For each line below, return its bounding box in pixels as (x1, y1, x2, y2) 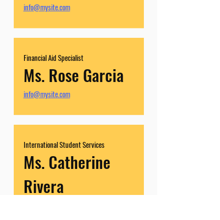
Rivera (23, 174, 64, 198)
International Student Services (23, 139, 105, 150)
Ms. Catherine (23, 150, 110, 174)
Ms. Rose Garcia (23, 63, 124, 87)
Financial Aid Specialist (23, 52, 83, 63)
